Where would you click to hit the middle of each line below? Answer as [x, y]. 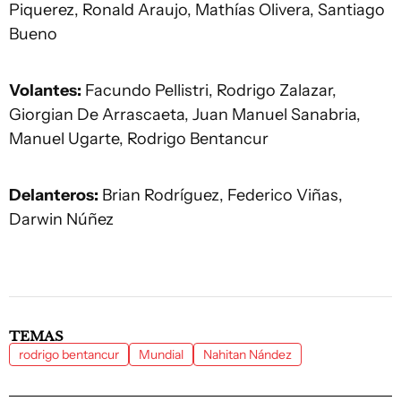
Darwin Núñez [61, 219]
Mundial [161, 354]
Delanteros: [54, 195]
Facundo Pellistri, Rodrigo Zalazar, [209, 90]
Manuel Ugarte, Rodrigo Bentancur [139, 139]
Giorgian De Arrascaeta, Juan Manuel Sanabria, [185, 115]
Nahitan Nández [247, 354]
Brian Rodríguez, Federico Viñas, [221, 195]
